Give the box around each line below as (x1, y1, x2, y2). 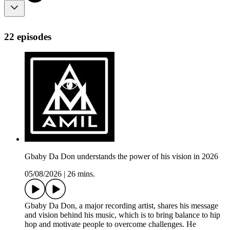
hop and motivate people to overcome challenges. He (25, 220, 196, 229)
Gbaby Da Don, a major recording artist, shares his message (25, 201, 218, 210)
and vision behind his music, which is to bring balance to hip (25, 210, 220, 220)
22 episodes (4, 31, 51, 42)
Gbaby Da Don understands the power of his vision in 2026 (25, 152, 218, 161)
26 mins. (67, 169, 95, 179)
